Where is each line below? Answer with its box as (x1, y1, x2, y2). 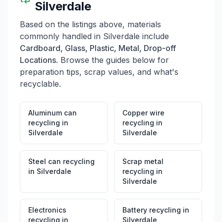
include (140, 31, 169, 41)
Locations (20, 55, 56, 65)
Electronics (28, 206, 66, 214)
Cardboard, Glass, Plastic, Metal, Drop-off (20, 43, 176, 53)
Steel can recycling (28, 157, 95, 166)
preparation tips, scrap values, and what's (20, 67, 178, 77)
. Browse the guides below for (56, 55, 169, 65)
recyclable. (20, 79, 61, 89)
